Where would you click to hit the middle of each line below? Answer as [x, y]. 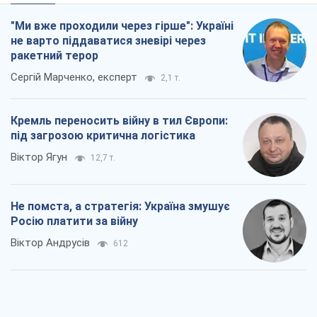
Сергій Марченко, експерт [74, 77]
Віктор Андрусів [50, 242]
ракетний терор [54, 55]
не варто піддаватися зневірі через [108, 40]
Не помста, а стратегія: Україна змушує [120, 206]
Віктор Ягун [39, 157]
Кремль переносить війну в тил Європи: [119, 120]
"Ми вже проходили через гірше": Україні [122, 25]
